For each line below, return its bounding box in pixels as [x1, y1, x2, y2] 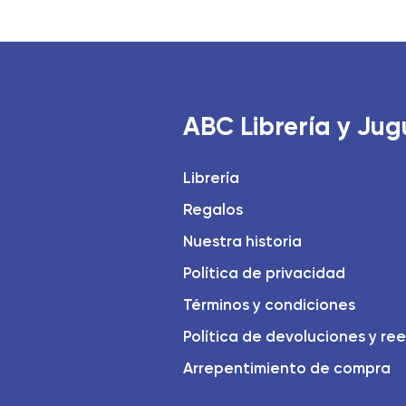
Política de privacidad [183, 263, 346, 282]
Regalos [183, 199, 244, 218]
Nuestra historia [183, 231, 303, 250]
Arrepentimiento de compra [183, 358, 391, 377]
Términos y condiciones [183, 295, 356, 314]
